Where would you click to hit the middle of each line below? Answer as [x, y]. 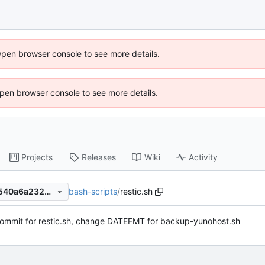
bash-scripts [93, 191]
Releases [99, 157]
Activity [203, 157]
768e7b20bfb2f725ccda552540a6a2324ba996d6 [47, 192]
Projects [37, 157]
